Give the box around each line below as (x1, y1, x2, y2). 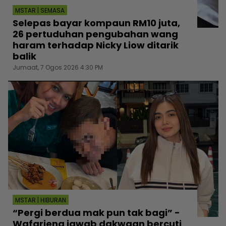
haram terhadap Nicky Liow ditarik (13, 38, 179, 51)
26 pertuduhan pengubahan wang (13, 27, 178, 40)
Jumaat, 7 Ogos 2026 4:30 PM (13, 63, 103, 72)
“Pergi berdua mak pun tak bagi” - (13, 206, 180, 219)
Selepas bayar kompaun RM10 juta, (13, 16, 180, 29)
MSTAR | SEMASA (15, 6, 65, 15)
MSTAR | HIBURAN (15, 195, 66, 204)
